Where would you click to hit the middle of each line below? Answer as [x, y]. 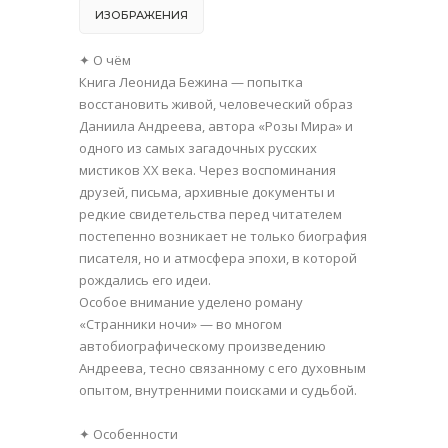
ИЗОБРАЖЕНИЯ [141, 14]
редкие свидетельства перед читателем [210, 213]
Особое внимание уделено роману [191, 301]
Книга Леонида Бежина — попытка [191, 81]
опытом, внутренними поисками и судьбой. [218, 389]
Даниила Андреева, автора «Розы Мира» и [216, 125]
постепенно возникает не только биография [223, 235]
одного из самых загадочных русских [198, 147]
